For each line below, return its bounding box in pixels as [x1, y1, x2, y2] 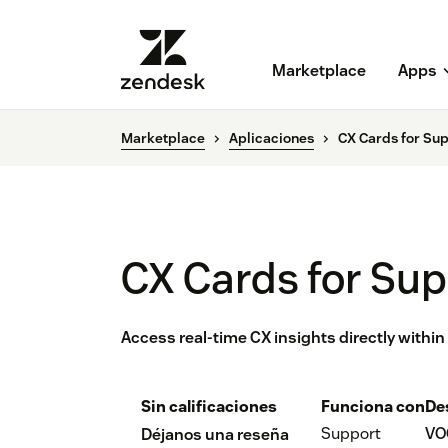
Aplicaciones [229, 129, 314, 148]
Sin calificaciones [141, 396, 277, 418]
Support [321, 423, 381, 445]
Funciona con [321, 396, 425, 418]
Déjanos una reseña [141, 424, 289, 446]
